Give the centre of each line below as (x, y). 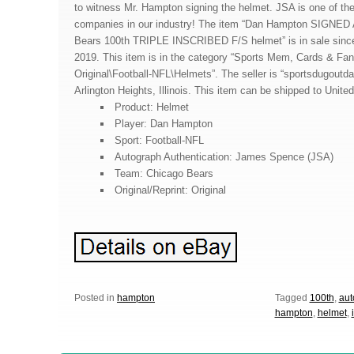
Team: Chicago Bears (164, 174)
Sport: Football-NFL (159, 141)
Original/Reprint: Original (170, 190)
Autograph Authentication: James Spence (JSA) (224, 157)
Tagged (291, 298)
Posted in (95, 298)
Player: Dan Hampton (163, 124)
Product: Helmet (151, 107)
